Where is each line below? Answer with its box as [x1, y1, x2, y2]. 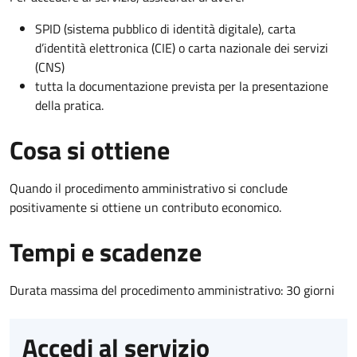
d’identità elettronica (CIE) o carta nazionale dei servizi [35, 37, 328, 57]
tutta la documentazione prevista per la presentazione [35, 76, 328, 96]
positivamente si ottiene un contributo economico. [10, 197, 281, 217]
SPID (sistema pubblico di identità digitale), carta [35, 18, 296, 38]
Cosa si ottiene [10, 130, 170, 169]
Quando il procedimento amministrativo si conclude [10, 178, 288, 198]
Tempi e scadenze [10, 232, 202, 271]
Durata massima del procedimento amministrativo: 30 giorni [10, 280, 335, 300]
